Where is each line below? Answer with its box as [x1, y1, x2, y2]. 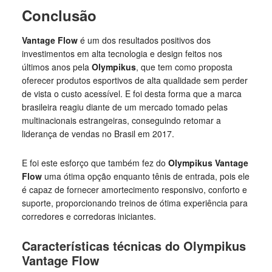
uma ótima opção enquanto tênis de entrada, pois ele [44, 170, 250, 182]
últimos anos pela [21, 61, 92, 73]
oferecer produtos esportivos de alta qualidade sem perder [21, 74, 248, 86]
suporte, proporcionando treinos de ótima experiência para [21, 197, 248, 209]
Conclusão [21, 5, 97, 25]
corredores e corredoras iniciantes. [21, 210, 156, 222]
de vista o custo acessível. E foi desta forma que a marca [21, 87, 242, 100]
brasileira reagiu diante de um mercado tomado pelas [21, 101, 228, 113]
